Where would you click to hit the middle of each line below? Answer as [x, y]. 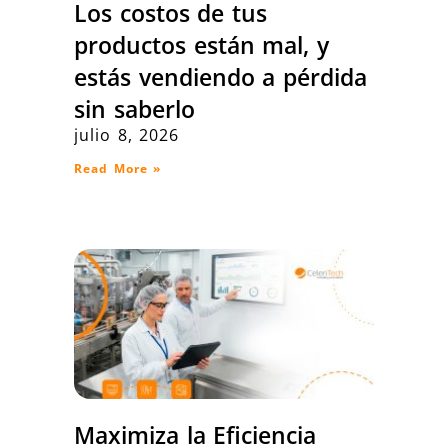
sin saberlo [134, 109]
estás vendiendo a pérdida [220, 77]
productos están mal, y [201, 45]
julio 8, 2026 [127, 135]
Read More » [118, 169]
